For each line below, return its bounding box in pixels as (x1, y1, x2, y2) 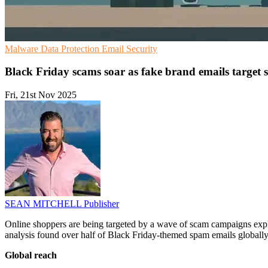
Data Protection (41, 43, 102, 54)
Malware (5, 43, 41, 54)
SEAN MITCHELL (5, 199, 84, 209)
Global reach (5, 250, 57, 261)
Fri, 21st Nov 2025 (5, 90, 77, 100)
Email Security (102, 43, 157, 54)
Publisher (84, 199, 119, 209)
